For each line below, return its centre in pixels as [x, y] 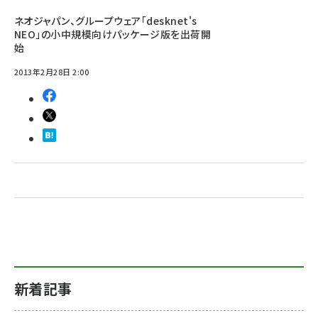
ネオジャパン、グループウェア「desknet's [106, 21]
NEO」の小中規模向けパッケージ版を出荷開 [113, 34]
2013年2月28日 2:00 [52, 72]
